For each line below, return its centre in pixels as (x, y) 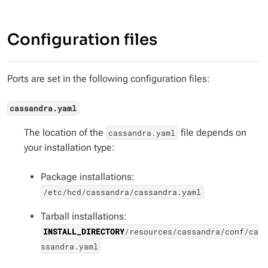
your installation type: (69, 147)
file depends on (212, 133)
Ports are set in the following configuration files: (109, 79)
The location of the (65, 133)
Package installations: (88, 177)
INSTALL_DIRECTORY (84, 232)
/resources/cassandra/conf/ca (192, 232)
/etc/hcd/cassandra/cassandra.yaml (122, 192)
